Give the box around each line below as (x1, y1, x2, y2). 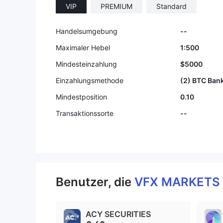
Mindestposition (56, 93, 107, 101)
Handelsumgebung (56, 27, 117, 35)
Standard (156, 2, 187, 10)
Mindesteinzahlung (56, 60, 117, 68)
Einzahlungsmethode (56, 76, 123, 85)
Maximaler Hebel (56, 43, 110, 52)
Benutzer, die (56, 175, 134, 189)
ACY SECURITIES (86, 209, 151, 219)
